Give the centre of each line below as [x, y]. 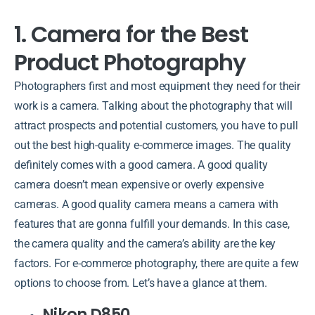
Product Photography [130, 62]
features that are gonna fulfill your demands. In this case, [152, 224]
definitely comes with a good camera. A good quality [141, 165]
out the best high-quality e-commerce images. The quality [153, 145]
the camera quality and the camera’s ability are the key [145, 243]
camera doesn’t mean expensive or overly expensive [139, 184]
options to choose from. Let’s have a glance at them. [142, 283]
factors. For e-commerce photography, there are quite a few [156, 263]
